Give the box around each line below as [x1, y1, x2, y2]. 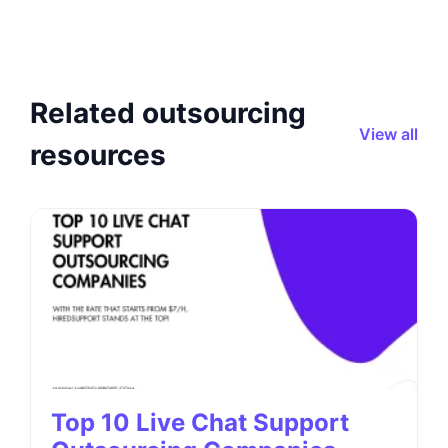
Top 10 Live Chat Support [51, 408, 349, 437]
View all [359, 124, 418, 144]
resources [30, 138, 166, 172]
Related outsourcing [30, 96, 306, 130]
